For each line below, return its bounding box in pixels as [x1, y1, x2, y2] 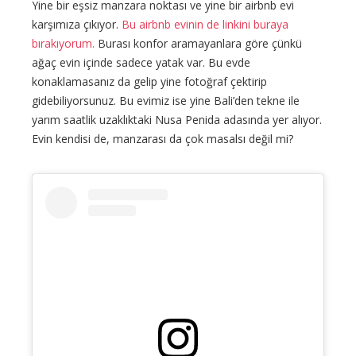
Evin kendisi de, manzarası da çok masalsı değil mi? [32, 130, 293, 146]
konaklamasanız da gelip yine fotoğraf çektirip [32, 73, 267, 89]
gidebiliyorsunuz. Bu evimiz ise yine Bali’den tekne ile [32, 92, 300, 108]
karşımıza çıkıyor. [32, 16, 122, 32]
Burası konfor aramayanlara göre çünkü [98, 35, 302, 51]
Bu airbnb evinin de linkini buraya [122, 16, 288, 32]
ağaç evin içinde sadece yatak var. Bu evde [32, 54, 250, 70]
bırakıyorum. [32, 35, 98, 51]
